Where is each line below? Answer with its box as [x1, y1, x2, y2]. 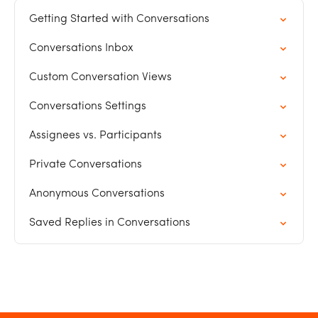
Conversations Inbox [29, 43, 133, 54]
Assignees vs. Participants [29, 130, 162, 141]
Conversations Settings [29, 101, 146, 112]
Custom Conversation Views [29, 72, 172, 83]
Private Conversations [29, 159, 142, 170]
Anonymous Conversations [29, 188, 165, 199]
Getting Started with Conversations [29, 13, 209, 25]
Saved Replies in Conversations [29, 217, 190, 229]
